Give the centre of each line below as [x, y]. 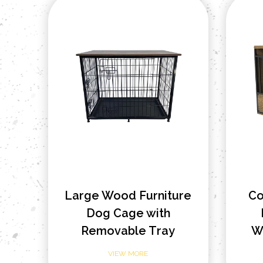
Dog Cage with [128, 213]
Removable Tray [128, 231]
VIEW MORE [128, 254]
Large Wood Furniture [128, 195]
